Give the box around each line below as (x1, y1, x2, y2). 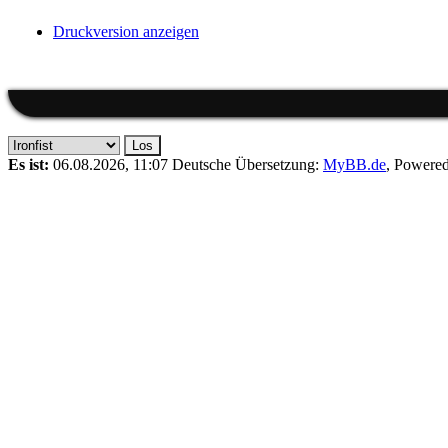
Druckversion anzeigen (53, 23, 199, 40)
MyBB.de (323, 156, 386, 173)
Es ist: (8, 156, 49, 173)
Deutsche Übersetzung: (172, 156, 323, 173)
